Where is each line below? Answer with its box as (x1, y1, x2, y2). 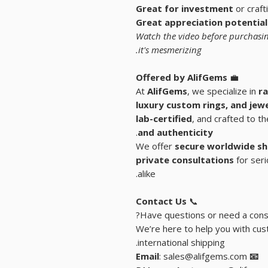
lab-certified (136, 112, 192, 125)
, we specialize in (187, 85, 258, 98)
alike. (138, 167, 156, 180)
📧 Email (247, 250, 258, 263)
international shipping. (138, 236, 225, 249)
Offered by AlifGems (136, 71, 227, 84)
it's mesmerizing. (138, 44, 202, 56)
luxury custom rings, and (136, 99, 249, 111)
